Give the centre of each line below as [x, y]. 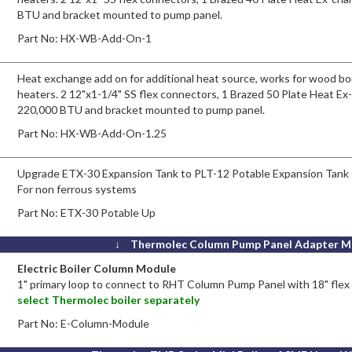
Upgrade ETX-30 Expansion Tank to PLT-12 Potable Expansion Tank [183, 173]
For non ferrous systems [77, 189]
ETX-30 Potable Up [108, 212]
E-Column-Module [105, 323]
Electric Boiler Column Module [97, 268]
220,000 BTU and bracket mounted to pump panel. [141, 109]
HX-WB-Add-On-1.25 [114, 133]
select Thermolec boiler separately [109, 299]
